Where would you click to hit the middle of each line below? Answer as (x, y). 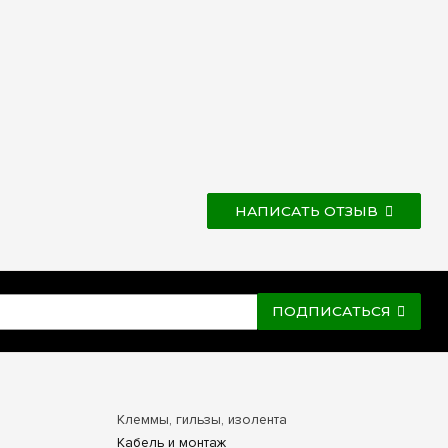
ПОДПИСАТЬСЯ (332, 311)
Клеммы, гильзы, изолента (201, 419)
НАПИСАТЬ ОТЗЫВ (306, 210)
